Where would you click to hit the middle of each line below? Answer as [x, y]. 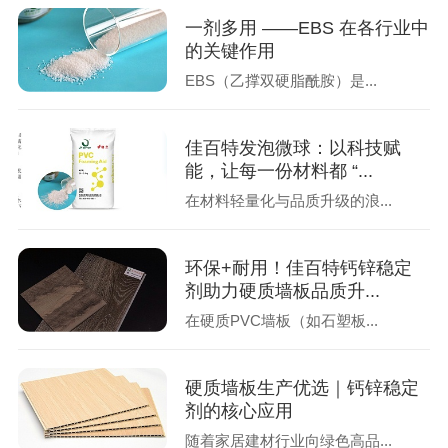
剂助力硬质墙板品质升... [283, 291]
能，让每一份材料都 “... [279, 171]
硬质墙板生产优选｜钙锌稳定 [302, 388]
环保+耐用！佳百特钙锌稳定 [299, 268]
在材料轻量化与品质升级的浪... [289, 200]
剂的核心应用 [239, 411]
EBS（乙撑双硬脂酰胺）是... [281, 80]
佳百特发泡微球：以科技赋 [293, 148]
